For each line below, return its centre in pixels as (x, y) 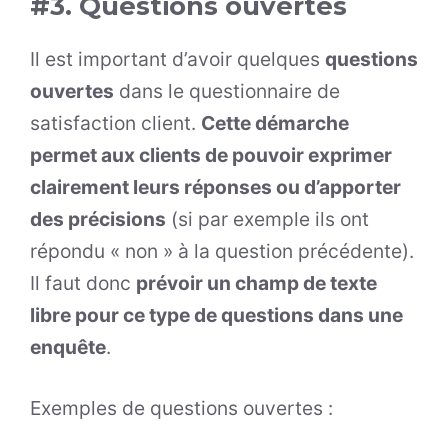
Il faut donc (83, 283)
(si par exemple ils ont (267, 219)
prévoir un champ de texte (256, 283)
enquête (68, 347)
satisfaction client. (115, 123)
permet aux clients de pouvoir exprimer (211, 155)
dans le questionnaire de (227, 91)
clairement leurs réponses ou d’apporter (215, 187)
